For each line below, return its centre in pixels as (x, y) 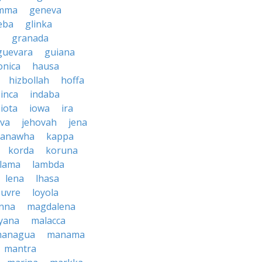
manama (66, 235)
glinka (39, 24)
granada (30, 38)
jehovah (39, 122)
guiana (60, 52)
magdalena (51, 206)
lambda (48, 164)
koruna (62, 150)
